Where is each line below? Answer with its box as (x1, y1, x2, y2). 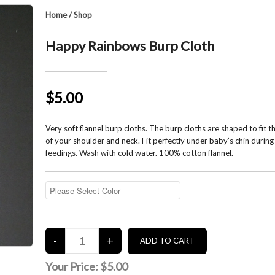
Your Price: (45, 260, 100, 273)
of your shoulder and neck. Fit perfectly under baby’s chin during (45, 136, 274, 145)
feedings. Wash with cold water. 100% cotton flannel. (45, 148, 233, 158)
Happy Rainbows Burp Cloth (45, 37, 214, 54)
